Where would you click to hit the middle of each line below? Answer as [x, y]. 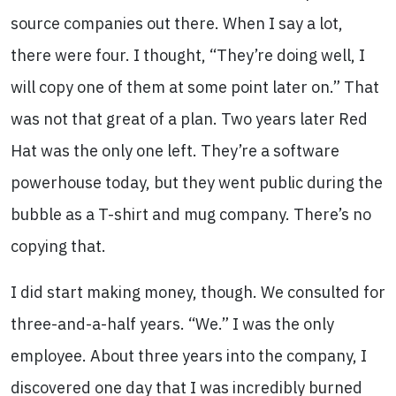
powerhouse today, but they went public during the [197, 183]
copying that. [58, 246]
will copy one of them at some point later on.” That [195, 87]
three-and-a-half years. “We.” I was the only [172, 324]
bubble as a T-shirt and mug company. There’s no [191, 214]
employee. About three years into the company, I [189, 356]
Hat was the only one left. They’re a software [175, 151]
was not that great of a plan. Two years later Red [189, 119]
